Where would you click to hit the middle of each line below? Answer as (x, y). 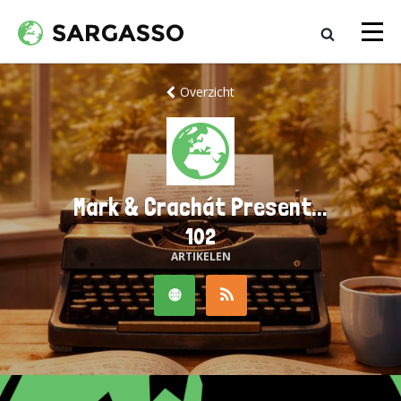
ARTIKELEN (200, 256)
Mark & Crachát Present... (200, 207)
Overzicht (207, 92)
